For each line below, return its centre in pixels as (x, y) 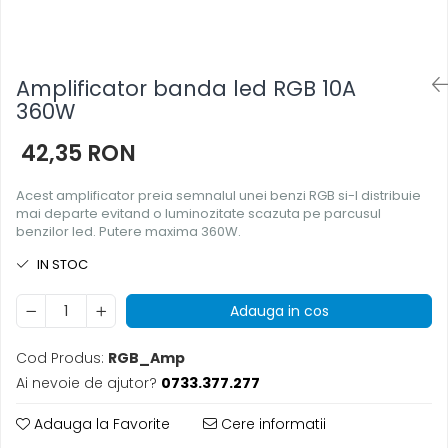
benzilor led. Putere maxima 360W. (128, 231)
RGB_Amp (146, 358)
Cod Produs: (60, 358)
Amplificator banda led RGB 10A (186, 88)
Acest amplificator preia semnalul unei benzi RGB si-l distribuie (218, 195)
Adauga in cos (279, 311)
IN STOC (61, 264)
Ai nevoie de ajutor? (86, 383)
